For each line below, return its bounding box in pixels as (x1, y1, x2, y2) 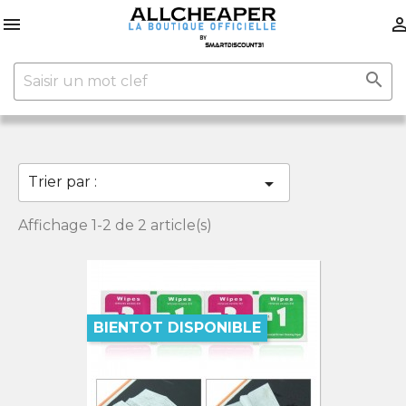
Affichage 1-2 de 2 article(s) (18, 217, 212, 234)
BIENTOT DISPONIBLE (92, 319, 261, 336)
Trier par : (28, 173, 97, 190)
